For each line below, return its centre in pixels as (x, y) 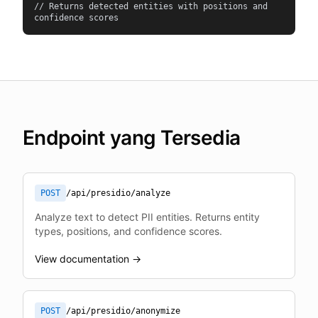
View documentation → (88, 259)
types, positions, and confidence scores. (128, 231)
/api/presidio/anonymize (123, 311)
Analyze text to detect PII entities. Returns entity (147, 217)
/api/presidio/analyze (118, 193)
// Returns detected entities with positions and (151, 6)
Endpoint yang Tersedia (132, 138)
